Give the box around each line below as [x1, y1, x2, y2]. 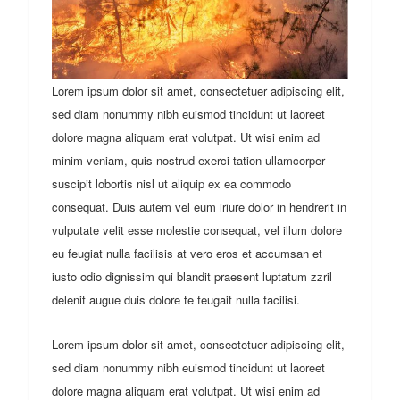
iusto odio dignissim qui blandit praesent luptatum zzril [51, 268, 332, 286]
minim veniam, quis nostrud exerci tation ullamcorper [51, 152, 325, 170]
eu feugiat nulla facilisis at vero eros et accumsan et [51, 245, 322, 262]
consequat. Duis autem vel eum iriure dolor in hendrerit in [51, 198, 346, 216]
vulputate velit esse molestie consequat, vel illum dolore [51, 221, 342, 239]
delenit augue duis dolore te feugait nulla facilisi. [51, 291, 300, 309]
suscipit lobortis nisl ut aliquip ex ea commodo [51, 175, 291, 193]
